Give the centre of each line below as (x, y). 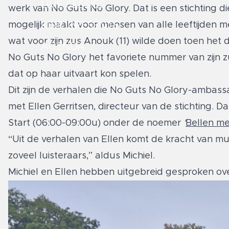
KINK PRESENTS (80, 26)
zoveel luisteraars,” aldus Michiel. (82, 156)
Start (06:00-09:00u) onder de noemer (96, 123)
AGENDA (63, 47)
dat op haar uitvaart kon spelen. (81, 74)
